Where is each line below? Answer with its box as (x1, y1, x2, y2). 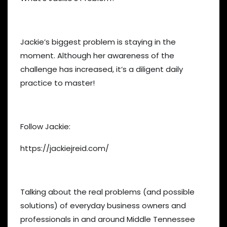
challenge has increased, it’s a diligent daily (20, 63, 183, 74)
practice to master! (20, 77, 95, 88)
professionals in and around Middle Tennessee (20, 213, 195, 224)
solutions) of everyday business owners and (20, 200, 186, 211)
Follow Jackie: (20, 121, 70, 132)
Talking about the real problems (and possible (20, 186, 195, 197)
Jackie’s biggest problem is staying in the (20, 36, 176, 47)
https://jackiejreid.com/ (20, 142, 109, 154)
